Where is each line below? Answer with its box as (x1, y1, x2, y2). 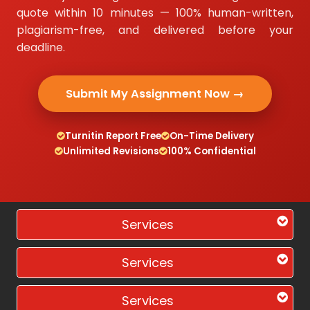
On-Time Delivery (169, 129, 254, 143)
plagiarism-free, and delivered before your (17, 21, 293, 38)
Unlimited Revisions (62, 144, 159, 158)
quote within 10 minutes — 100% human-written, (17, 4, 293, 21)
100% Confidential (167, 144, 256, 158)
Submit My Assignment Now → (66, 85, 244, 102)
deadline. (17, 39, 65, 55)
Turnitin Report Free (64, 129, 161, 143)
